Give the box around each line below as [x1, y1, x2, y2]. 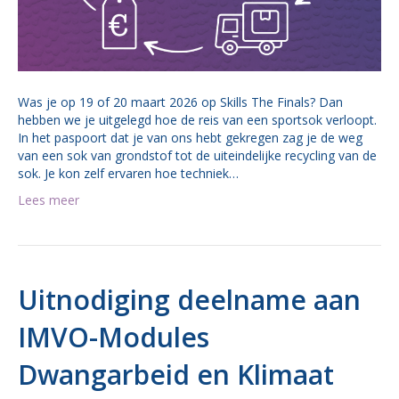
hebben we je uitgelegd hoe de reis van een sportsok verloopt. [18, 110, 377, 128]
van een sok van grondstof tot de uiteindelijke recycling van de [18, 146, 377, 164]
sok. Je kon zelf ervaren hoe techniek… [18, 164, 239, 182]
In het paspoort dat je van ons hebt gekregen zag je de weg [18, 128, 362, 146]
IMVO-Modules [18, 318, 209, 355]
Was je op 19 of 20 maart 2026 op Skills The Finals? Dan [18, 93, 343, 110]
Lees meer [18, 191, 79, 208]
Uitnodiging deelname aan [18, 281, 361, 318]
